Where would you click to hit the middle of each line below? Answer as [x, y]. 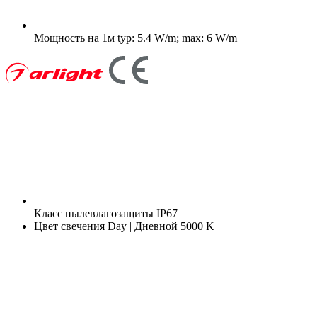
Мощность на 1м [74, 38]
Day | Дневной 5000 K [160, 226]
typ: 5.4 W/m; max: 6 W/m [176, 38]
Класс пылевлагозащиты [94, 213]
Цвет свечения [69, 226]
